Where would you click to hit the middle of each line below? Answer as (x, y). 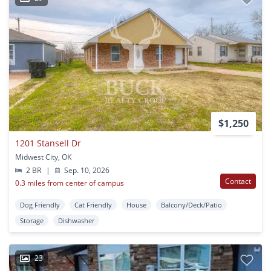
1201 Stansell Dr (48, 143)
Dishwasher (76, 221)
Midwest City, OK (43, 157)
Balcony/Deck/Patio (191, 205)
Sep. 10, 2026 (86, 171)
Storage (32, 221)
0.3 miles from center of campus (70, 183)
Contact (238, 181)
